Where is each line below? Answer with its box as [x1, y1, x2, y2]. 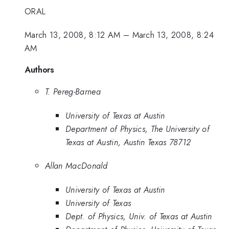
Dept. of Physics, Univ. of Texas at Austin [65, 210, 212, 222]
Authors [25, 63, 54, 76]
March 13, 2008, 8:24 [132, 29, 214, 41]
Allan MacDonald [45, 159, 107, 172]
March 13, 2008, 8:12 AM [25, 29, 121, 41]
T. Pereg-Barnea [45, 85, 101, 98]
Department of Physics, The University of [65, 122, 210, 135]
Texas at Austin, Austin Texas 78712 [65, 135, 191, 148]
